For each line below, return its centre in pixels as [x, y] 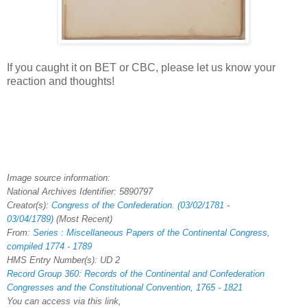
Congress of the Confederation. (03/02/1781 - [140, 206]
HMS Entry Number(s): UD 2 [63, 260]
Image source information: [59, 178]
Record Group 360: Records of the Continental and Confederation [136, 274]
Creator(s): [29, 206]
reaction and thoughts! [61, 82]
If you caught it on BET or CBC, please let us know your [141, 68]
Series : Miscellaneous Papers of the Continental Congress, [151, 233]
